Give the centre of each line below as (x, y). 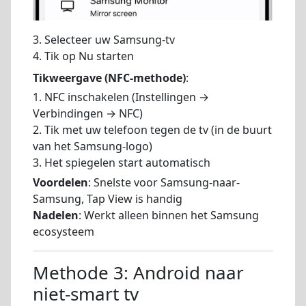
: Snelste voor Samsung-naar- (164, 183)
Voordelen (60, 183)
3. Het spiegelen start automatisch (122, 163)
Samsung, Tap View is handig (108, 199)
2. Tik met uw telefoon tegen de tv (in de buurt (152, 130)
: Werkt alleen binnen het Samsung (169, 215)
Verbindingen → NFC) (88, 114)
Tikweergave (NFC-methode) (109, 78)
